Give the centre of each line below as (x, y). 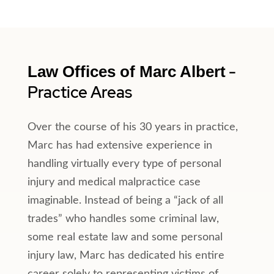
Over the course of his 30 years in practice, (133, 127)
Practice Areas (80, 92)
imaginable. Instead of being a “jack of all (125, 201)
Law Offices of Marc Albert (127, 72)
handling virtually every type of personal (124, 164)
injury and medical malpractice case (114, 182)
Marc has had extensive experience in (120, 146)
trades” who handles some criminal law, (123, 219)
